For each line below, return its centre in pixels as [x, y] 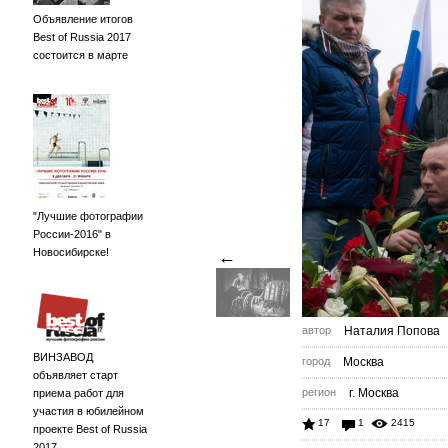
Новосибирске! [71, 252]
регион [319, 392]
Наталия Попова [392, 331]
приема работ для [78, 393]
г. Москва [374, 393]
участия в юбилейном [88, 411]
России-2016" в [72, 234]
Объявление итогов [83, 19]
